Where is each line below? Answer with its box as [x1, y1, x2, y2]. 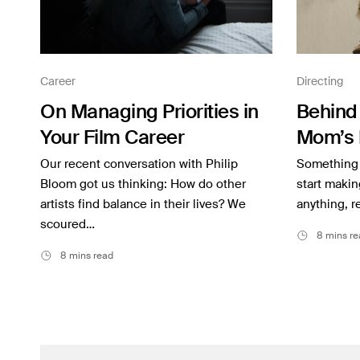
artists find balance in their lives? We [40, 196, 246, 213]
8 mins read [60, 249, 113, 263]
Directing [296, 74, 343, 89]
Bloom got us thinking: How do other [40, 176, 246, 193]
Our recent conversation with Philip [40, 156, 238, 173]
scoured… [40, 216, 95, 233]
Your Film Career [40, 125, 185, 150]
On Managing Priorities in [40, 99, 259, 125]
